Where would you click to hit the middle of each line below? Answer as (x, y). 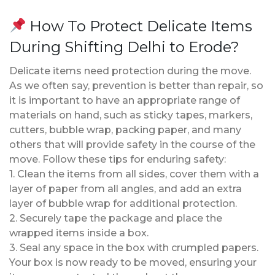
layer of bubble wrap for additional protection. (123, 203)
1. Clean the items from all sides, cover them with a (134, 174)
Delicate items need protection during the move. (130, 71)
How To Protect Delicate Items (139, 26)
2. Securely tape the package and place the (116, 218)
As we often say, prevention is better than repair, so (136, 85)
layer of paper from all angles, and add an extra (126, 188)
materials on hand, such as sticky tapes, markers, (131, 115)
